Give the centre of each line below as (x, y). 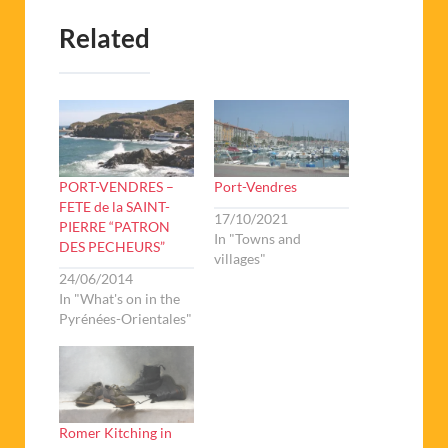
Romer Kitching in (115, 433)
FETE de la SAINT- (114, 206)
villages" (240, 259)
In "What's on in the (119, 299)
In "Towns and (257, 239)
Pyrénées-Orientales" (125, 319)
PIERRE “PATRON (114, 226)
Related (104, 38)
